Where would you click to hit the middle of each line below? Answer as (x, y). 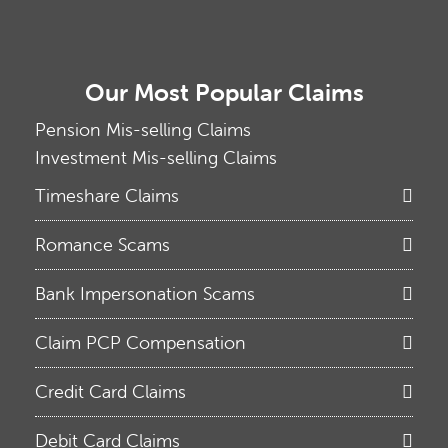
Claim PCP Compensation (140, 342)
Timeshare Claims (107, 195)
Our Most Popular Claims (224, 92)
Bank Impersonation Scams (145, 293)
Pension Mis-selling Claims (143, 129)
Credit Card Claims (110, 391)
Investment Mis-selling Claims (156, 157)
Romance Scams (102, 244)
